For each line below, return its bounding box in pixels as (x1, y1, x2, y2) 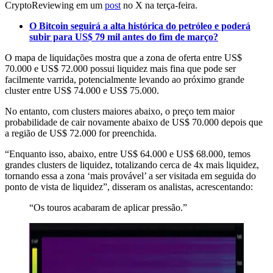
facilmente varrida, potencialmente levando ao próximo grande (5, 74, 244, 85)
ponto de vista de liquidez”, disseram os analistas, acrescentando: (5, 181, 253, 192)
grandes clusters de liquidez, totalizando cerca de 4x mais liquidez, (5, 159, 259, 170)
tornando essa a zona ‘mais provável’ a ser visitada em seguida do (5, 170, 256, 181)
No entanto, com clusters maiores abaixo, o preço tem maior (5, 105, 235, 116)
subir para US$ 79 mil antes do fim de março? (29, 31, 218, 42)
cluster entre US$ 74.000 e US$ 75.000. (5, 85, 159, 96)
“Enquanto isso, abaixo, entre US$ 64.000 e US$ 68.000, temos (5, 148, 250, 159)
